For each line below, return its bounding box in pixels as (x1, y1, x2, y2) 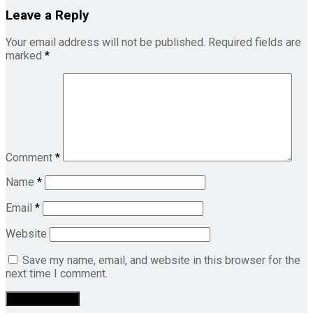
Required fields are (208, 36, 301, 50)
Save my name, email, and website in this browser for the (22, 254, 300, 268)
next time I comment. (6, 267, 108, 281)
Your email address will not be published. (6, 36, 205, 50)
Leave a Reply (6, 7, 89, 23)
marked (6, 49, 45, 63)
